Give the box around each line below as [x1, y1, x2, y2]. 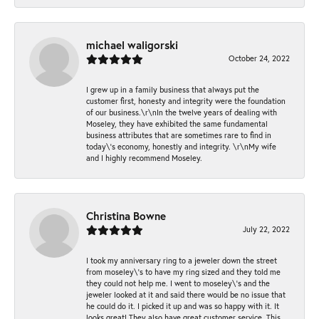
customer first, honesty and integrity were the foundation [86, 95, 286, 106]
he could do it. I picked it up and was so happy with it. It [86, 300, 279, 311]
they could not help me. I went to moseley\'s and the [86, 277, 270, 288]
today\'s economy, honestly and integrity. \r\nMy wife [86, 140, 276, 152]
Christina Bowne [86, 208, 166, 223]
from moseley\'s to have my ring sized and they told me [86, 266, 281, 277]
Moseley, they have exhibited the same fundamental [86, 117, 268, 129]
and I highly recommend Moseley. [86, 152, 202, 163]
